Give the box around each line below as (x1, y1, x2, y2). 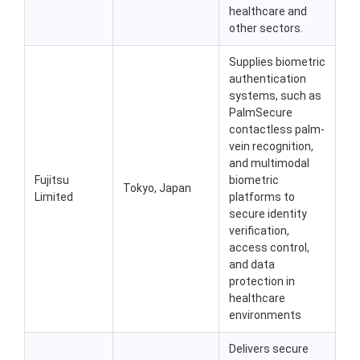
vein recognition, (229, 140, 313, 153)
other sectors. (229, 22, 303, 35)
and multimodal (229, 157, 309, 170)
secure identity (229, 207, 307, 221)
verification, (229, 224, 289, 238)
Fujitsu (35, 174, 69, 187)
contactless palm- (229, 123, 325, 137)
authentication (229, 72, 306, 86)
